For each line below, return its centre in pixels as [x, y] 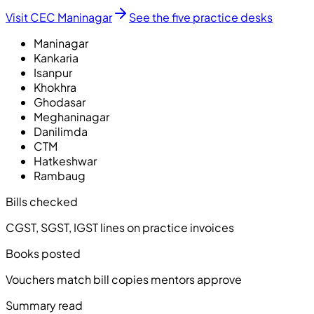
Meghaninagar [71, 116]
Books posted [43, 253]
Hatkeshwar [65, 161]
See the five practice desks [201, 17]
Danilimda [61, 131]
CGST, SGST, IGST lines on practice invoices [120, 227]
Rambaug [60, 175]
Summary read [44, 305]
